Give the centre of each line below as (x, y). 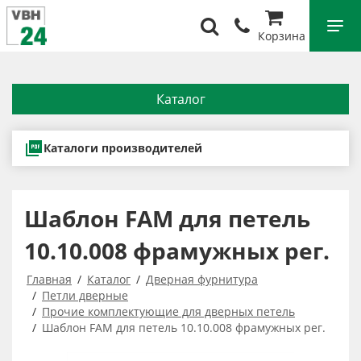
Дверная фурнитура (202, 279)
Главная (49, 279)
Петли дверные (85, 295)
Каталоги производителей (123, 148)
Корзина (282, 36)
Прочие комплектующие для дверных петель (168, 311)
